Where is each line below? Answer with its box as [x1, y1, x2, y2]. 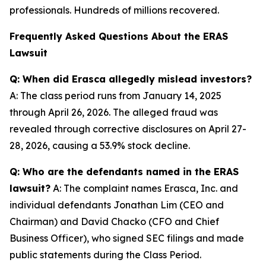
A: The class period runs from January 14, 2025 [9, 90, 221, 102]
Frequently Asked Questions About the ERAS [9, 30, 228, 42]
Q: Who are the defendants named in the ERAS [9, 166, 239, 178]
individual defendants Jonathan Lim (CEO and [9, 199, 224, 211]
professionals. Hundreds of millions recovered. [9, 4, 219, 16]
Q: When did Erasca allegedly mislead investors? [9, 73, 252, 85]
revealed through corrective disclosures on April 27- [9, 123, 246, 135]
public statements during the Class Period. [9, 249, 201, 261]
